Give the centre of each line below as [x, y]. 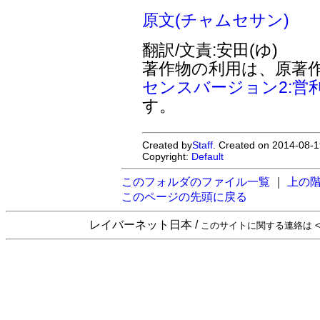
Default [208, 156]
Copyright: [167, 156]
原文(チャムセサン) [216, 20]
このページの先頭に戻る [184, 196]
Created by [167, 145]
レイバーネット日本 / [145, 225]
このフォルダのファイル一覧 [196, 181]
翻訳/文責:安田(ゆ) [210, 50]
